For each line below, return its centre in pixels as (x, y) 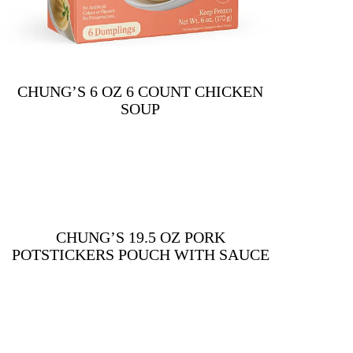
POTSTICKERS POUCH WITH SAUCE (140, 254)
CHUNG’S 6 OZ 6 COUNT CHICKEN (141, 91)
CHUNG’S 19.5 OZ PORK (140, 237)
